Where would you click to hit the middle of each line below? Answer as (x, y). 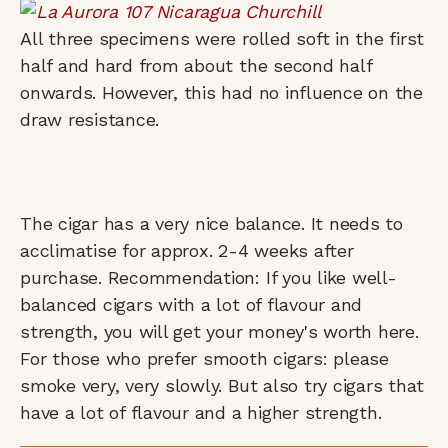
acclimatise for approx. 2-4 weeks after (187, 250)
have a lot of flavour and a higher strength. (201, 412)
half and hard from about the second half (196, 65)
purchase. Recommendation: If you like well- (208, 277)
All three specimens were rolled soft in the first (222, 38)
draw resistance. (90, 119)
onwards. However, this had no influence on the (221, 92)
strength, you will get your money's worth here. (219, 331)
